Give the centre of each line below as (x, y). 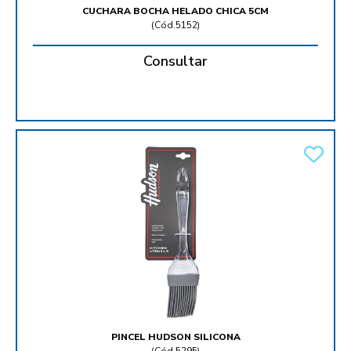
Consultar (175, 62)
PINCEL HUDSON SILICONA (175, 337)
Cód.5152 (176, 25)
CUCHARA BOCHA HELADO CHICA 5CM (175, 11)
